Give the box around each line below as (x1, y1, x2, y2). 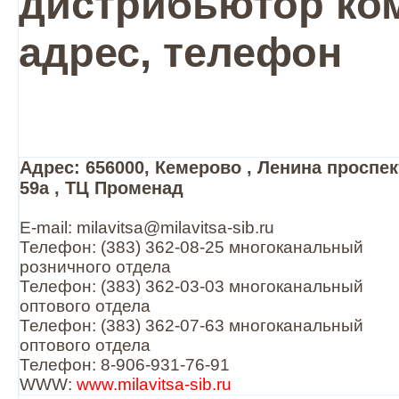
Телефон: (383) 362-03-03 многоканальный (20, 277, 363, 296)
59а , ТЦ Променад (20, 178, 183, 198)
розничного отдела (20, 257, 171, 276)
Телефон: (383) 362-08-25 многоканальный (20, 238, 363, 256)
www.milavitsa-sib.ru (77, 375, 232, 394)
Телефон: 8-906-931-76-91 (20, 355, 230, 374)
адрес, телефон (19, 29, 342, 76)
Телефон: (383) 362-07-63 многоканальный (20, 316, 363, 335)
